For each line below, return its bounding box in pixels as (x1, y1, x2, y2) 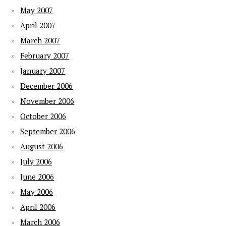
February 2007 (20, 50, 70, 61)
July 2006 (20, 156, 52, 166)
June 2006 (20, 172, 54, 182)
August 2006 (20, 141, 64, 151)
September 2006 (20, 126, 76, 136)
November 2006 (20, 96, 75, 106)
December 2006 (20, 81, 73, 91)
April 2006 (20, 202, 56, 212)
